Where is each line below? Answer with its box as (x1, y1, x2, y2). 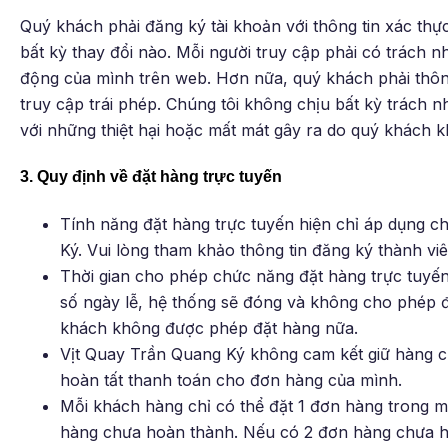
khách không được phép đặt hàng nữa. (60, 317, 358, 338)
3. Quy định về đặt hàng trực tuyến (20, 168, 282, 186)
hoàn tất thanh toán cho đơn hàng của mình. (60, 369, 402, 390)
